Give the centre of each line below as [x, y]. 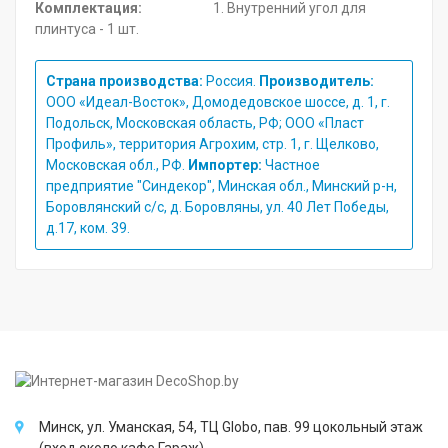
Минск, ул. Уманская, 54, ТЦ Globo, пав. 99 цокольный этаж [231, 426]
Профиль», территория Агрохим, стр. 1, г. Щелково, [212, 143]
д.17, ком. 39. [88, 227]
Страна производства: [124, 80]
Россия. [231, 80]
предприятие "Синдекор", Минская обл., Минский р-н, [221, 185]
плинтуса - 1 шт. [87, 28]
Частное [291, 164]
